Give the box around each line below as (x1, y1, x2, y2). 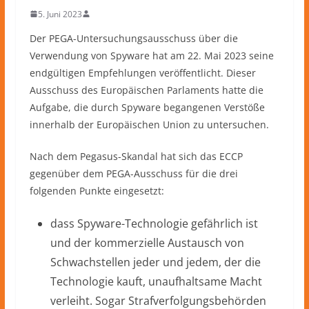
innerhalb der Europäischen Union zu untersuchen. (29, 117, 269, 131)
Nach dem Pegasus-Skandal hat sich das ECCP (29, 149, 243, 163)
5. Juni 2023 (37, 8, 82, 20)
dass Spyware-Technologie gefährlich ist (50, 215, 258, 231)
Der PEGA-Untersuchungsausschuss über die (29, 31, 238, 45)
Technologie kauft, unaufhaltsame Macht (50, 273, 262, 289)
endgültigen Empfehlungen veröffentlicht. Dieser (29, 66, 256, 79)
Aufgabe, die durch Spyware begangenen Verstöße (29, 100, 265, 114)
